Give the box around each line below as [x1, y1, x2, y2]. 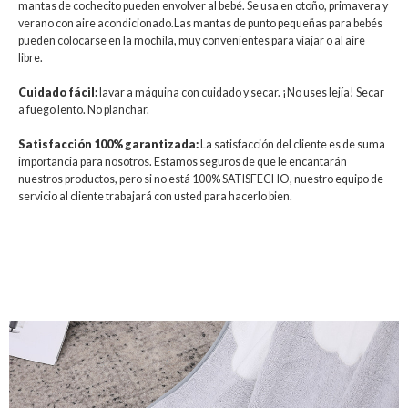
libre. [18, 50, 43, 65]
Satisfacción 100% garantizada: [18, 137, 199, 151]
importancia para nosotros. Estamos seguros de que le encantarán [18, 154, 347, 168]
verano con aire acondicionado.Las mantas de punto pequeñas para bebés [18, 15, 382, 30]
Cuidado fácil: [18, 85, 97, 99]
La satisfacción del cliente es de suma [199, 137, 385, 151]
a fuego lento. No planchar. [18, 102, 149, 117]
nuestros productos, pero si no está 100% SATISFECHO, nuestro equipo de [18, 171, 383, 186]
